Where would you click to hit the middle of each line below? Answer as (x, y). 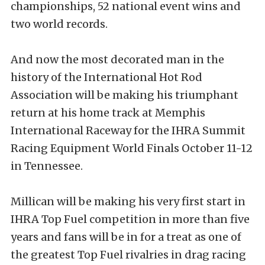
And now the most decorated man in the (117, 59)
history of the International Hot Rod (106, 77)
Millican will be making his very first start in (128, 201)
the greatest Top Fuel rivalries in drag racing (128, 255)
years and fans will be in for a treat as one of (126, 237)
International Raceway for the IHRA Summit (128, 130)
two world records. (59, 24)
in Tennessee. (47, 166)
